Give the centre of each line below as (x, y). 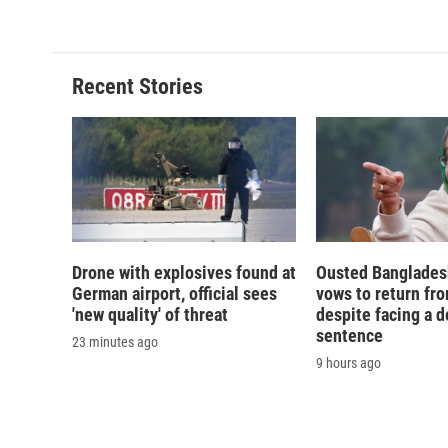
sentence (349, 336)
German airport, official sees (174, 294)
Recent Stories (137, 87)
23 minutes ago (115, 342)
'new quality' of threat (150, 315)
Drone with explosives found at (184, 273)
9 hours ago (348, 363)
